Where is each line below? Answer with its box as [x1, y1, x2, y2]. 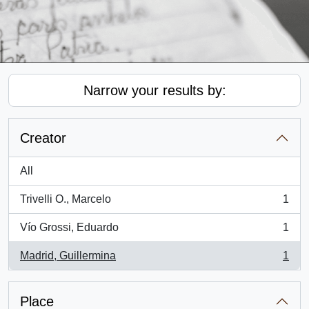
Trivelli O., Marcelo [20, 193, 111, 205]
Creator [20, 130, 66, 146]
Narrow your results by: [83, 83, 226, 98]
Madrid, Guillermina [20, 250, 116, 261]
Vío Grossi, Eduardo [20, 221, 119, 233]
